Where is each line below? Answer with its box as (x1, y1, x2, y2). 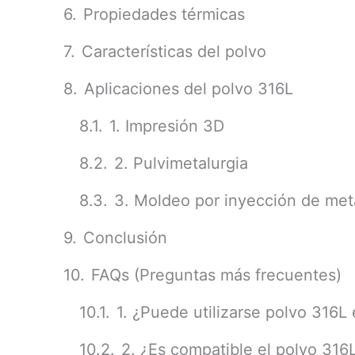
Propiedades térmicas (83, 5, 245, 24)
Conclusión (83, 228, 167, 247)
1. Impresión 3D (109, 116, 224, 136)
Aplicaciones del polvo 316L (84, 79, 293, 98)
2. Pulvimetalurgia (114, 154, 248, 173)
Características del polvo (82, 42, 266, 61)
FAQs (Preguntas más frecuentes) (91, 265, 342, 284)
